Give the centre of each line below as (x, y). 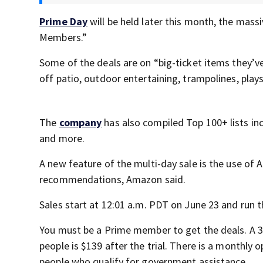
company (80, 123)
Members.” (63, 38)
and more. (62, 139)
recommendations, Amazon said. (113, 180)
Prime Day (64, 22)
